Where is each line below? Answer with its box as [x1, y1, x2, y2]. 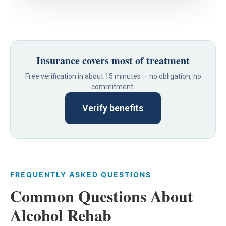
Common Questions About [10, 184, 193, 208]
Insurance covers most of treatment [36, 52, 190, 68]
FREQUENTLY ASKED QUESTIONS [10, 169, 151, 179]
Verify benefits [82, 102, 144, 114]
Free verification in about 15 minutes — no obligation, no [25, 72, 201, 80]
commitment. [91, 82, 135, 91]
